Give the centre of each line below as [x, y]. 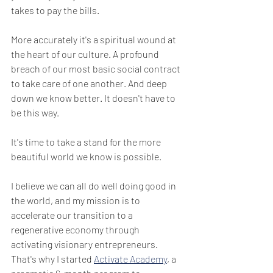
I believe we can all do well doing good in [94, 185]
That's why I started [52, 258]
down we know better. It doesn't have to [94, 97]
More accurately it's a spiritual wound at [94, 39]
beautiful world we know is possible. [86, 156]
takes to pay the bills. [56, 10]
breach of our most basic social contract [97, 68]
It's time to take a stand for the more [87, 141]
